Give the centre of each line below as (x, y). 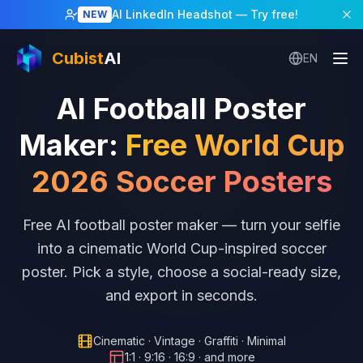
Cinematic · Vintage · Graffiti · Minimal (190, 341)
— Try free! (265, 14)
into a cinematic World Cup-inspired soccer (181, 248)
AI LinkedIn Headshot (172, 14)
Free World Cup (235, 145)
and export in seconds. (181, 295)
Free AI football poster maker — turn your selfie (181, 225)
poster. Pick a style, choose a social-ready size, (181, 272)
